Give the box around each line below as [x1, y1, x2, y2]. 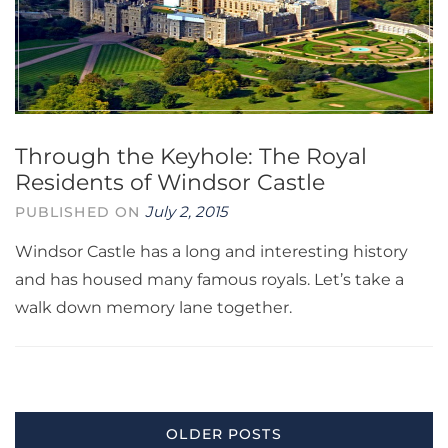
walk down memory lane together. [15, 298, 292, 317]
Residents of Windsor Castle [15, 169, 325, 196]
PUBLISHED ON [15, 204, 146, 220]
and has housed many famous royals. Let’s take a [15, 270, 404, 289]
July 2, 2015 [145, 202, 228, 221]
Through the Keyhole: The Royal [15, 143, 367, 170]
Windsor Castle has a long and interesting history [15, 242, 408, 261]
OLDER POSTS [166, 425, 282, 443]
